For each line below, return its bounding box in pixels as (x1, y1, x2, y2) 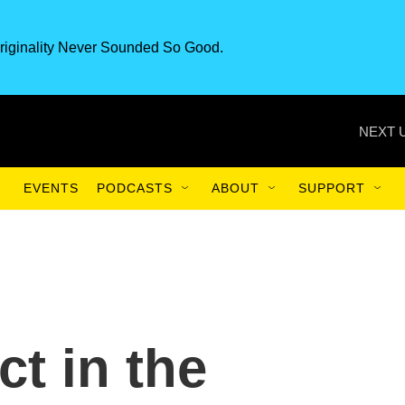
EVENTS (24, 181, 79, 195)
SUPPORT (298, 181, 365, 195)
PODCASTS (97, 181, 173, 195)
